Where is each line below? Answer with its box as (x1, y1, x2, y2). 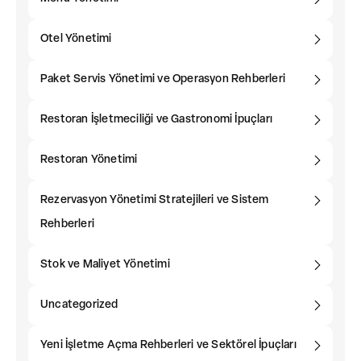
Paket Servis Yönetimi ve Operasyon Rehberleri (40, 73, 285, 86)
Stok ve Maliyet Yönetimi (40, 259, 170, 272)
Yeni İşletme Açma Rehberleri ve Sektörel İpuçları (40, 339, 297, 352)
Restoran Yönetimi (40, 154, 138, 167)
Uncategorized (40, 299, 118, 312)
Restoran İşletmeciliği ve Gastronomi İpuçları (40, 114, 272, 127)
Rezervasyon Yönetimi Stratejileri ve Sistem (40, 194, 269, 207)
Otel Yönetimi (40, 33, 112, 46)
